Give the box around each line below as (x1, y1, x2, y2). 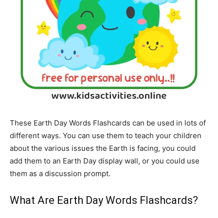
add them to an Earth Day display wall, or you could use (10, 156, 200, 165)
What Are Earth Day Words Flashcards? (10, 194, 198, 206)
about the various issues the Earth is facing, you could (10, 143, 196, 153)
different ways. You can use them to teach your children (10, 130, 201, 140)
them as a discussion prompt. (10, 168, 110, 178)
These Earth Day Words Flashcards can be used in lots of (10, 118, 206, 127)
